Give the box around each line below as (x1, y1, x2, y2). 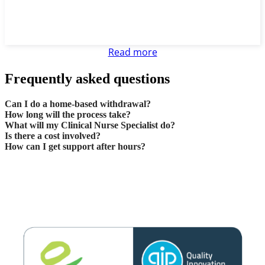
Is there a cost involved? (5, 131, 101, 141)
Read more (108, 46, 157, 59)
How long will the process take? (5, 109, 131, 120)
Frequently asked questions (5, 71, 170, 87)
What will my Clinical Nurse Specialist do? (5, 120, 175, 131)
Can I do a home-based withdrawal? (5, 99, 151, 109)
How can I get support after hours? (5, 141, 146, 152)
